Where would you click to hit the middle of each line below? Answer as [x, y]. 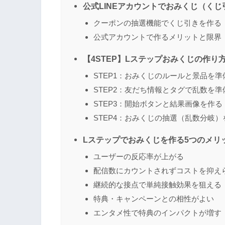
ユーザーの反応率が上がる [139, 156]
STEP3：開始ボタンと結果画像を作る [158, 103]
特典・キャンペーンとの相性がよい [154, 198]
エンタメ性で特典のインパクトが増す [157, 212]
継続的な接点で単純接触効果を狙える [157, 184]
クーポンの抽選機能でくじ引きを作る [157, 23]
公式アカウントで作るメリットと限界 [157, 37]
